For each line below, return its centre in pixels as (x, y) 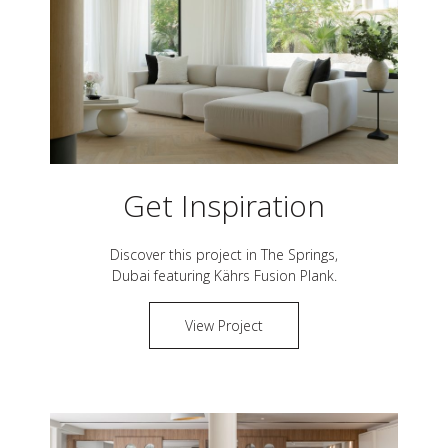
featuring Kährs (201, 275)
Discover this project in (185, 254)
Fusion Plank (293, 275)
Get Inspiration (224, 205)
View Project (224, 325)
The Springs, (299, 254)
